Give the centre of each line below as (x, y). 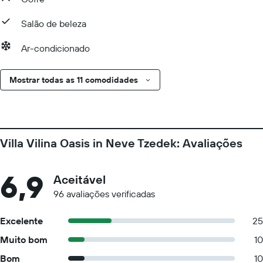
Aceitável (80, 179)
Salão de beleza (54, 23)
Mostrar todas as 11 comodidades (74, 80)
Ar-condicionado (55, 48)
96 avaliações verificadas (104, 194)
